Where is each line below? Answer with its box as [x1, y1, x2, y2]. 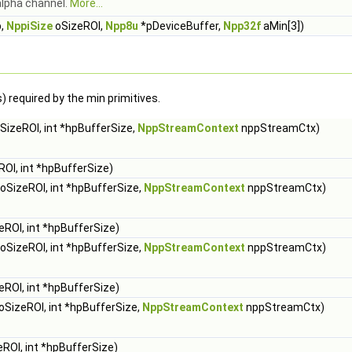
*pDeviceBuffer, [138, 20, 223, 32]
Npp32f [223, 20, 261, 32]
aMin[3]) [261, 20, 304, 32]
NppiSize [6, 20, 53, 32]
